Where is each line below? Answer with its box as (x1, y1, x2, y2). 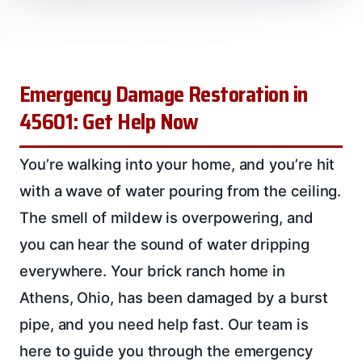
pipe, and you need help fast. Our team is (19, 314, 309, 333)
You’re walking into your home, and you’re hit (19, 154, 335, 173)
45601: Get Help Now (19, 104, 199, 139)
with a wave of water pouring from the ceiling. (19, 181, 342, 200)
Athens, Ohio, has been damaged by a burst (19, 288, 328, 306)
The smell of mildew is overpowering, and (19, 208, 314, 226)
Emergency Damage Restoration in (19, 77, 308, 112)
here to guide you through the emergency (19, 341, 313, 360)
